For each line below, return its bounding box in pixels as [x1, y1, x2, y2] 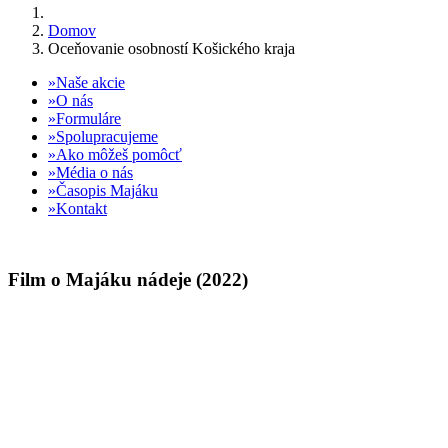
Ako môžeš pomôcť [56, 146, 182, 163]
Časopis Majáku [56, 182, 158, 199]
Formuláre [56, 110, 121, 127]
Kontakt [56, 200, 107, 217]
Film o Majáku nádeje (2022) [8, 268, 248, 290]
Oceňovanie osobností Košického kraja [48, 40, 295, 57]
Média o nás [56, 164, 133, 181]
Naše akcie [56, 74, 125, 91]
